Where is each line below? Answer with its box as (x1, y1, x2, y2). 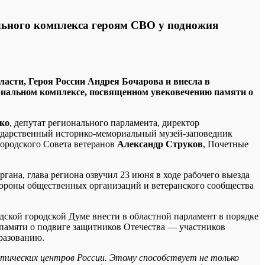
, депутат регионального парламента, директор (9, 117, 199, 128)
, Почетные (203, 138, 248, 149)
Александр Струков (117, 138, 203, 149)
